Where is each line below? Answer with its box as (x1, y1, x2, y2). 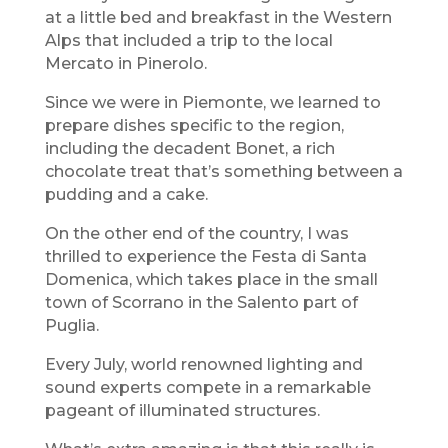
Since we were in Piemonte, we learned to (44, 93, 381, 113)
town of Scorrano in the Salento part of (44, 293, 358, 313)
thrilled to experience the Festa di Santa (44, 247, 367, 267)
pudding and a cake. (44, 185, 208, 205)
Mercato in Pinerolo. (44, 54, 207, 74)
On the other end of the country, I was (44, 224, 349, 244)
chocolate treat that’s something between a (44, 162, 403, 182)
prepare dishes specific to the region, (44, 116, 344, 136)
